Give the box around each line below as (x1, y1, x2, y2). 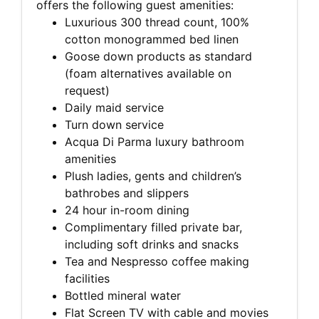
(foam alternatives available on (65, 66, 231, 80)
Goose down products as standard (65, 48, 252, 63)
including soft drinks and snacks (65, 236, 242, 251)
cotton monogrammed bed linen (65, 31, 242, 46)
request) (65, 83, 113, 98)
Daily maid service (65, 100, 167, 115)
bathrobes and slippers (65, 185, 192, 200)
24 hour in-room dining (65, 202, 193, 217)
